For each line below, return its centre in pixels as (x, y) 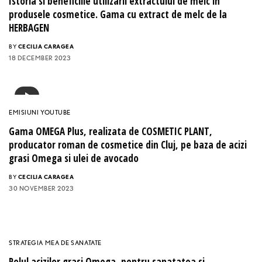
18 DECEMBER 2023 (40, 58)
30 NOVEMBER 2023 (41, 189)
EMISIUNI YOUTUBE (40, 113)
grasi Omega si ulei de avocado (74, 158)
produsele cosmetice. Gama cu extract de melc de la (118, 15)
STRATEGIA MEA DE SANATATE (55, 243)
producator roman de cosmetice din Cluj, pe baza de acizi (128, 145)
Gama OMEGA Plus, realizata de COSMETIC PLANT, (111, 132)
